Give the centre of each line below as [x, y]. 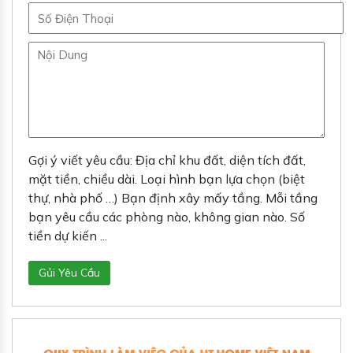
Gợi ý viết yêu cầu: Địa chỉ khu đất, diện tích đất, [167, 160]
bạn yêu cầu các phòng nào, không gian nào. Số [167, 217]
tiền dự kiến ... [68, 236]
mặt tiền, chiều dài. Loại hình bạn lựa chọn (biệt [167, 179]
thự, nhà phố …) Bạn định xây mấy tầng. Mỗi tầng [173, 198]
